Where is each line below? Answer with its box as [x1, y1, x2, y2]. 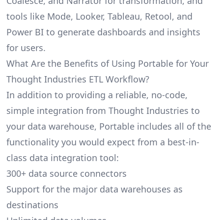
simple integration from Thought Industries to [6, 104, 200, 116]
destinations [6, 198, 58, 211]
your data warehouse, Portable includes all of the [6, 120, 211, 132]
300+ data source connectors [6, 167, 127, 179]
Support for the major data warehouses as [6, 183, 183, 195]
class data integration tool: [6, 151, 119, 164]
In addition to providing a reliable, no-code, [6, 88, 188, 101]
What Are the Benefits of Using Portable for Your [6, 57, 209, 69]
